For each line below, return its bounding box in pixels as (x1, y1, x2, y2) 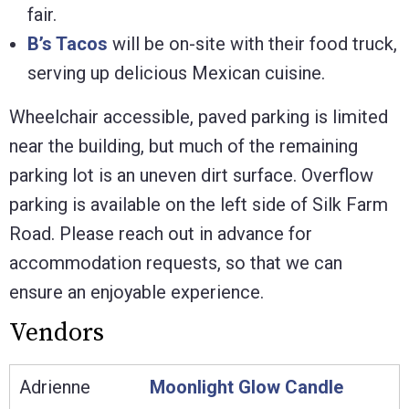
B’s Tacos (27, 32, 108, 55)
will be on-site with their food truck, (108, 32, 397, 55)
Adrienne (19, 375, 90, 398)
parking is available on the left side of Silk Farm (9, 193, 388, 215)
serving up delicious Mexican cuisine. (27, 61, 325, 84)
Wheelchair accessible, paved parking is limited (9, 105, 388, 128)
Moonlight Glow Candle (150, 375, 343, 398)
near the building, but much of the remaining (9, 134, 358, 157)
